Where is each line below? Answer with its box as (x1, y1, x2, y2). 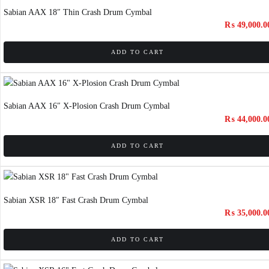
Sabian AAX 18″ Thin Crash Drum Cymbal (4, 7, 152, 17)
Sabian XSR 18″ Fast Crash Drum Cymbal (4, 195, 148, 205)
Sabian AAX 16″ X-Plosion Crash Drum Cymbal (4, 101, 170, 111)
